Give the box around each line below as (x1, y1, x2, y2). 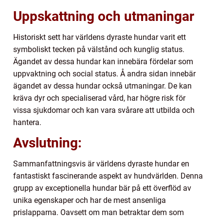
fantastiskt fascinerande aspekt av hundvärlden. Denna (13, 171, 203, 181)
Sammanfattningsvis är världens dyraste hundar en (13, 159, 189, 169)
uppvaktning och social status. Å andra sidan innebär (13, 69, 196, 79)
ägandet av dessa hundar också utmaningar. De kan (13, 81, 192, 91)
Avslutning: (13, 135, 82, 151)
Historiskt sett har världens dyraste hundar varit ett (13, 33, 186, 42)
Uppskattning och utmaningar (13, 8, 194, 25)
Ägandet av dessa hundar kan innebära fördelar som (13, 57, 193, 67)
